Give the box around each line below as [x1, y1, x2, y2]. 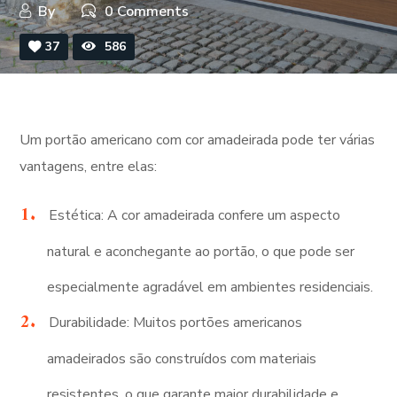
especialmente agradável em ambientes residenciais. [46, 277, 373, 297]
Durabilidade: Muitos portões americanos [48, 313, 302, 332]
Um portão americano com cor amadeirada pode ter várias [19, 130, 376, 150]
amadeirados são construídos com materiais [46, 349, 316, 369]
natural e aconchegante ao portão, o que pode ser [46, 242, 354, 261]
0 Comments [105, 2, 190, 21]
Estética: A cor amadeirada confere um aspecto [48, 206, 340, 225]
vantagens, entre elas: [19, 157, 158, 176]
